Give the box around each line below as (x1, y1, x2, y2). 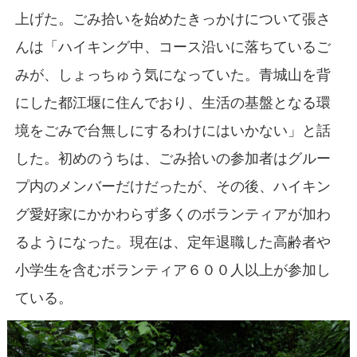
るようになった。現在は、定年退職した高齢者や (14, 233, 331, 250)
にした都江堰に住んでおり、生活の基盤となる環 (14, 94, 331, 111)
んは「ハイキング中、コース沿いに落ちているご (14, 38, 331, 55)
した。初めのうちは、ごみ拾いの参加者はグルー (14, 150, 331, 167)
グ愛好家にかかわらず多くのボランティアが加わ (14, 206, 331, 222)
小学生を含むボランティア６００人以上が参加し (14, 261, 331, 278)
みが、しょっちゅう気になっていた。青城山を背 (14, 66, 331, 83)
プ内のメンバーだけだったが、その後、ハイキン (14, 178, 331, 194)
